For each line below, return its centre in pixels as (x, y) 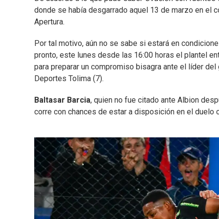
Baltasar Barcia (62, 100)
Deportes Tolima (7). (69, 79)
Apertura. (49, 22)
